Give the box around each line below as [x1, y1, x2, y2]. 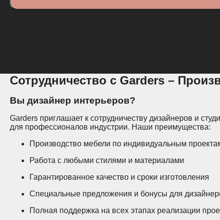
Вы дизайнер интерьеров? [10, 95, 136, 106]
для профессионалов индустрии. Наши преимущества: [10, 123, 211, 131]
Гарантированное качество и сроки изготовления [29, 173, 209, 181]
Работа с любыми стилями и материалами [29, 156, 184, 165]
